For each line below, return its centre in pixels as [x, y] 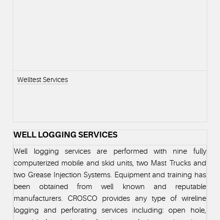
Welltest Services [43, 79]
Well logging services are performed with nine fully [110, 151]
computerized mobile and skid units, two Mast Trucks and [110, 163]
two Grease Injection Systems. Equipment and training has [110, 175]
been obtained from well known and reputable [110, 186]
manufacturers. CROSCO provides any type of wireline [110, 198]
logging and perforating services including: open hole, [110, 210]
